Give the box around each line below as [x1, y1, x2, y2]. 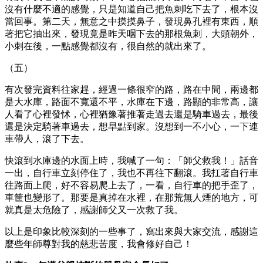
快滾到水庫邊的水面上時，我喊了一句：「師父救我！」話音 [5, 155, 258, 166]
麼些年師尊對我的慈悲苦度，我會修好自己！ [5, 238, 193, 249]
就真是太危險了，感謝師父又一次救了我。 [5, 204, 183, 215]
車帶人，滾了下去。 [5, 133, 89, 144]
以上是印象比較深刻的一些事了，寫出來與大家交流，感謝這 [5, 226, 258, 237]
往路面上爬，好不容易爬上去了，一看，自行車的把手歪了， [5, 180, 258, 190]
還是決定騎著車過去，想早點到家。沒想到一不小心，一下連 [5, 121, 258, 131]
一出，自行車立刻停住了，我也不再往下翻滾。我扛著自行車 [5, 167, 258, 178]
